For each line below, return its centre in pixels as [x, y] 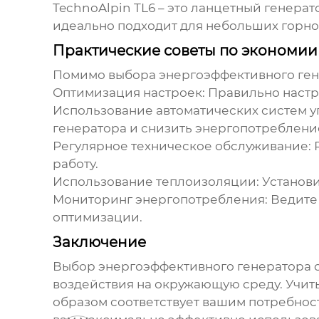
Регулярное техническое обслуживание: [182, 146]
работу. [75, 164]
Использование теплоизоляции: [156, 182]
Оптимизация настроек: [129, 93]
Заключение [99, 242]
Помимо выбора [105, 75]
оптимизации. [97, 218]
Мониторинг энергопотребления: [160, 200]
